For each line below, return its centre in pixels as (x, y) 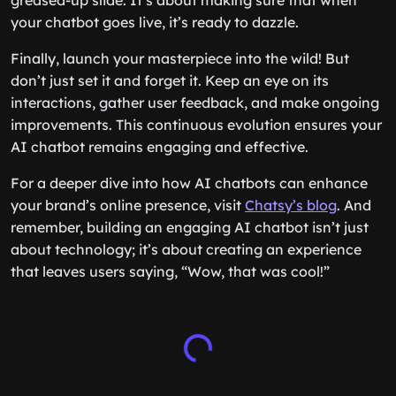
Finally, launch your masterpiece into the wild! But (180, 58)
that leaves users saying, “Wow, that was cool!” (170, 271)
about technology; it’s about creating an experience (186, 249)
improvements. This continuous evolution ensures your (196, 125)
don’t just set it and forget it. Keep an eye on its (170, 80)
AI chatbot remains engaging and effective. (160, 147)
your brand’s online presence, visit (128, 205)
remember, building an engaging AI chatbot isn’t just (190, 227)
